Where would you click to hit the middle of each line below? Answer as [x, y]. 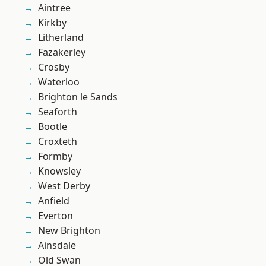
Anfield [54, 201]
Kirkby [52, 23]
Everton [56, 216]
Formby [55, 156]
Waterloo [59, 82]
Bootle [53, 127]
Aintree [54, 8]
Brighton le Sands [78, 97]
